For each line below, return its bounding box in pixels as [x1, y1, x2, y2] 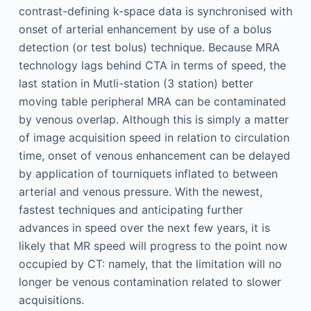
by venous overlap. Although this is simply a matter [18, 112, 289, 126]
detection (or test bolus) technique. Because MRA [18, 40, 280, 54]
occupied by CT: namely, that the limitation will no [18, 257, 282, 271]
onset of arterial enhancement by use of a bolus [18, 22, 271, 36]
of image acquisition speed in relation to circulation [18, 131, 289, 144]
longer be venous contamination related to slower [18, 275, 281, 289]
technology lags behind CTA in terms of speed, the [18, 58, 286, 72]
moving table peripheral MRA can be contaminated [18, 94, 286, 108]
